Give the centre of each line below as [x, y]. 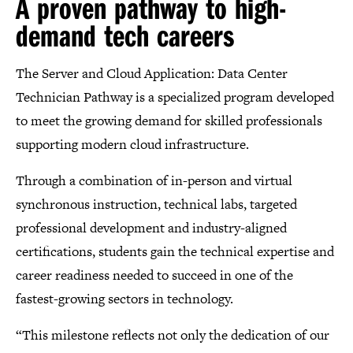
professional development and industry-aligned [151, 227]
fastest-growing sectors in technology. [126, 298]
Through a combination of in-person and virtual [154, 180]
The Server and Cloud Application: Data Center [152, 73]
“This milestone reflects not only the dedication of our [173, 334]
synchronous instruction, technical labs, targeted [156, 204]
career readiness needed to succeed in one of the [154, 275]
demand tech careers [129, 34]
